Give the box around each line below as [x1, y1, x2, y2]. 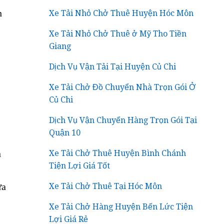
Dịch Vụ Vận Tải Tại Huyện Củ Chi [49, 61, 176, 71]
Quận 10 [49, 127, 81, 137]
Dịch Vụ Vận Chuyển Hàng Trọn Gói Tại [49, 115, 197, 125]
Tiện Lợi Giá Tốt [49, 160, 110, 170]
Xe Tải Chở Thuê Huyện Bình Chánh [49, 148, 186, 158]
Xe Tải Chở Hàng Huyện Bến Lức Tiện [49, 201, 193, 211]
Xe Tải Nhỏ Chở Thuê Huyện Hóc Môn [49, 8, 194, 18]
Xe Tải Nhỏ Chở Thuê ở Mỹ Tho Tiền [49, 28, 187, 38]
